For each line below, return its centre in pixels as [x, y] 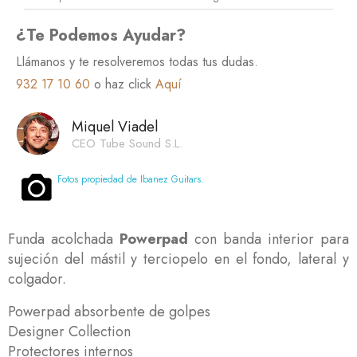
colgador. [37, 279]
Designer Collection [69, 331]
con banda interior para [269, 239]
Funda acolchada [64, 239]
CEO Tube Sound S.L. [127, 143]
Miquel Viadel [115, 126]
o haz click [123, 84]
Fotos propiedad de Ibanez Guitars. [131, 179]
